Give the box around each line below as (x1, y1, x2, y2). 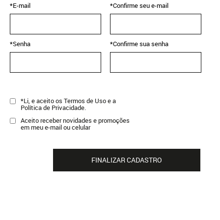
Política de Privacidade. (21, 103, 86, 112)
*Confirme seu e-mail (110, 1, 168, 10)
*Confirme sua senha (110, 39, 168, 48)
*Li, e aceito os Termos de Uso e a (21, 96, 116, 105)
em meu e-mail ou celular (21, 123, 90, 132)
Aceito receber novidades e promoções (21, 116, 130, 125)
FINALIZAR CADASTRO (91, 155, 162, 165)
